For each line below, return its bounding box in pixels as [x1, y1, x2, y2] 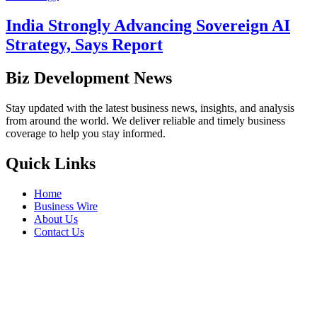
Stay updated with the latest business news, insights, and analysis [6, 101, 294, 114]
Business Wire [34, 200, 98, 212]
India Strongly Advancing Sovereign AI [6, 16, 290, 35]
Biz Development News [6, 68, 172, 87]
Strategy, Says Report [6, 35, 163, 54]
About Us [34, 212, 78, 225]
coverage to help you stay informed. [6, 127, 166, 139]
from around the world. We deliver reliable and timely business [6, 114, 285, 127]
